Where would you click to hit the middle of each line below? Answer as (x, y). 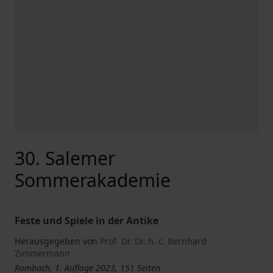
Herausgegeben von (56, 241)
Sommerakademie (93, 180)
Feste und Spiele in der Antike (87, 221)
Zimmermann (42, 253)
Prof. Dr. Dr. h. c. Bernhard (153, 241)
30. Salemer (65, 158)
